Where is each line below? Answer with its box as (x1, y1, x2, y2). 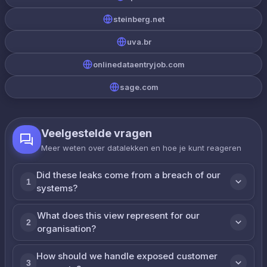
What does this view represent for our (36, 210, 200, 221)
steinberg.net (113, 14, 164, 24)
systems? (36, 182, 78, 194)
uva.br (126, 37, 151, 46)
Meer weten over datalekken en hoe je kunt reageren (41, 143, 241, 153)
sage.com (119, 82, 159, 92)
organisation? (36, 223, 96, 234)
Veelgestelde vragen (41, 127, 152, 139)
